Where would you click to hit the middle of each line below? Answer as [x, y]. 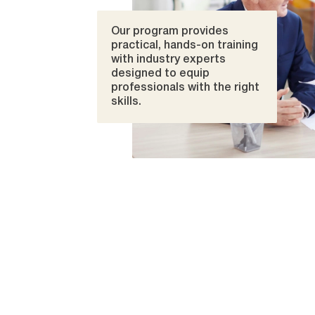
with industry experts [168, 60]
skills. [126, 102]
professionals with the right [185, 88]
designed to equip [160, 74]
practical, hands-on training [184, 46]
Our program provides [169, 32]
